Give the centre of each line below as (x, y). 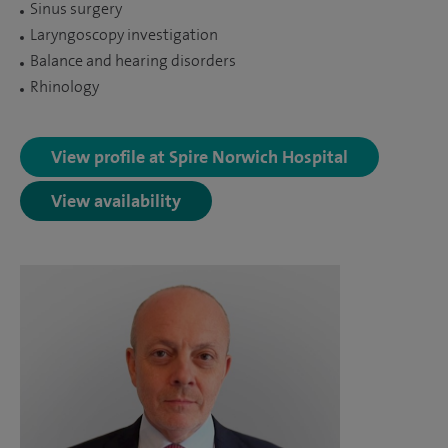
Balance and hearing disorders (133, 60)
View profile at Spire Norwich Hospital (199, 156)
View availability (116, 200)
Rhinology (64, 86)
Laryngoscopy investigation (124, 34)
